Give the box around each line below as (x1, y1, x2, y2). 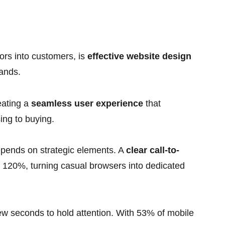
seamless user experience (31, 98, 143, 108)
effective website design (87, 51, 191, 62)
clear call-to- (126, 145, 179, 156)
